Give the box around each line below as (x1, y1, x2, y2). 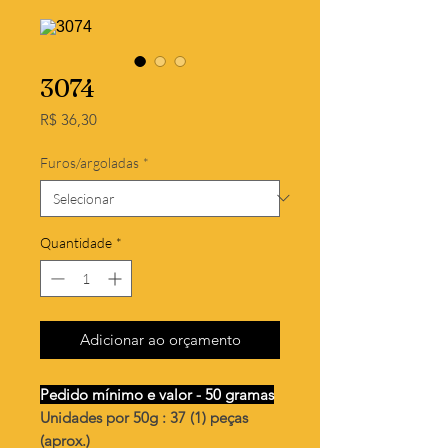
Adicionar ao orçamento (79, 329, 241, 349)
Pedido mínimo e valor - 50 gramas (40, 384, 274, 404)
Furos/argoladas (40, 153, 139, 171)
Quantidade (40, 233, 112, 251)
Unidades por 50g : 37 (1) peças (40, 407, 248, 427)
